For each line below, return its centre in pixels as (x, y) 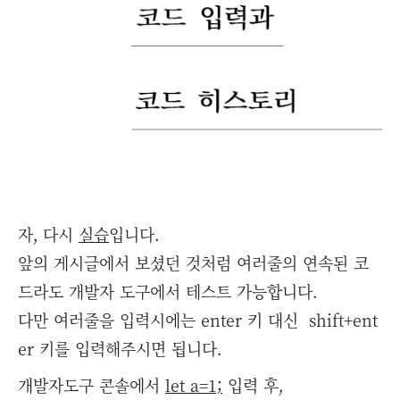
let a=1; (194, 384)
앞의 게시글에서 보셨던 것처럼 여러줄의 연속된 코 (193, 262)
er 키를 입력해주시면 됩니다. (120, 348)
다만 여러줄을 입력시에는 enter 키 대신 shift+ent (198, 320)
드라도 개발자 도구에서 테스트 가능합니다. (167, 291)
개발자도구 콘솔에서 (92, 384)
